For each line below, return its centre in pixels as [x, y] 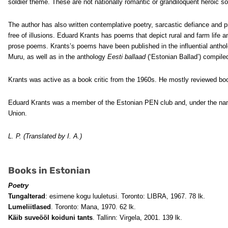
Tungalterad [27, 196]
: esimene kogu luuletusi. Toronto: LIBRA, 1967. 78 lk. [125, 196]
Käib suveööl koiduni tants [50, 218]
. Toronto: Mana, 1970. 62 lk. [93, 207]
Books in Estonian [49, 170]
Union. [18, 113]
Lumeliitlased [30, 207]
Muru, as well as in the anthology [58, 57]
